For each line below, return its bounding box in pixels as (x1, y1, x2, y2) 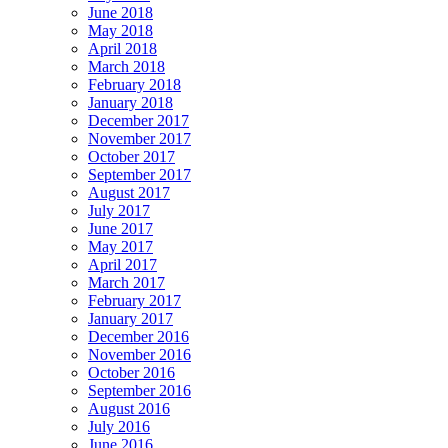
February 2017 (88, 292, 181, 310)
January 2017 (88, 310, 173, 328)
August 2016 (88, 400, 170, 418)
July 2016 (88, 418, 150, 436)
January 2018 (88, 94, 173, 112)
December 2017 (88, 112, 189, 130)
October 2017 (88, 148, 175, 166)
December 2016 (88, 328, 189, 346)
